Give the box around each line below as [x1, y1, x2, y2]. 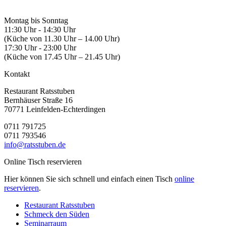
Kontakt [4, 70, 30, 79]
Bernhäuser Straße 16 [4, 96, 73, 105]
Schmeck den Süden [24, 210, 89, 219]
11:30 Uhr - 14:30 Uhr [4, 25, 76, 34]
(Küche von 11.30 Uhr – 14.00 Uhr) [4, 34, 120, 43]
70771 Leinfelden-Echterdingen [4, 105, 105, 114]
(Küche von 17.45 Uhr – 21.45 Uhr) [4, 52, 120, 62]
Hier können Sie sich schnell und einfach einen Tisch [4, 175, 175, 184]
